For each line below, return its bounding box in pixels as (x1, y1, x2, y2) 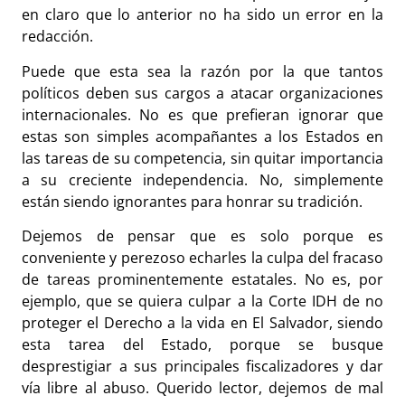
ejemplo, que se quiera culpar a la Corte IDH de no (22, 291, 383, 312)
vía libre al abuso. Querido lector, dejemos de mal (22, 378, 383, 399)
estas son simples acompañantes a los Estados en (22, 126, 383, 146)
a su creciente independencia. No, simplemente (22, 169, 383, 190)
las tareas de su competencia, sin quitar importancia (22, 147, 383, 168)
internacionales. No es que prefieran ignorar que (22, 104, 383, 125)
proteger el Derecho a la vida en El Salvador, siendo (22, 313, 383, 334)
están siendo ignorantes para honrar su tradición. (22, 191, 366, 212)
